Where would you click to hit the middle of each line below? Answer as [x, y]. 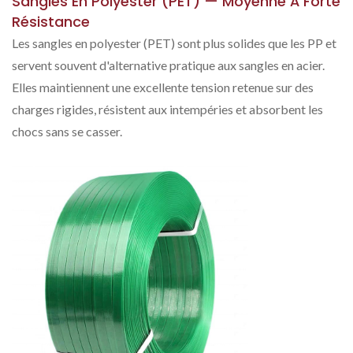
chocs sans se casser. [67, 131]
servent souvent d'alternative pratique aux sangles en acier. [168, 65]
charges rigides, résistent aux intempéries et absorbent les [167, 109]
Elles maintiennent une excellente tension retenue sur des [163, 87]
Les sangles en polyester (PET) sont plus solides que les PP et [174, 43]
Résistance [51, 22]
